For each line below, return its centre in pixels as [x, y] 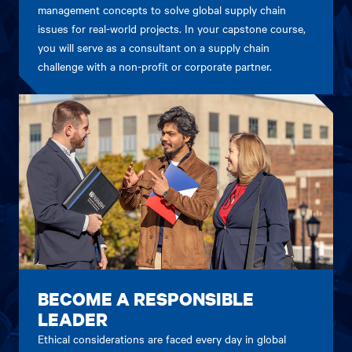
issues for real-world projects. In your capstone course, [172, 28]
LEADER [73, 319]
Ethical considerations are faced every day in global [162, 338]
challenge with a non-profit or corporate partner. [155, 66]
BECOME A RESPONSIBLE [146, 298]
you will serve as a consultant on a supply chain [154, 47]
